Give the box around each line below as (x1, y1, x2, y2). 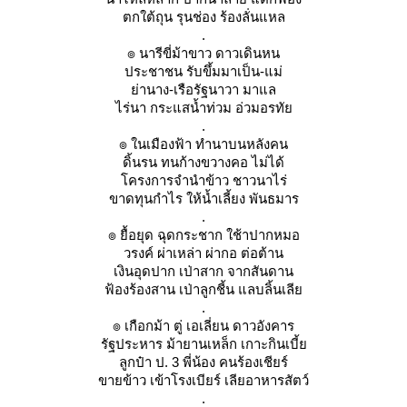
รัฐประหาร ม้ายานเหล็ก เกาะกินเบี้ (100, 336, 307, 352)
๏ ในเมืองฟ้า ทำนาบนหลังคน (119, 136, 288, 152)
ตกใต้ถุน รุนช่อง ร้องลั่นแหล (122, 9, 285, 25)
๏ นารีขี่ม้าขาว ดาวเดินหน (127, 45, 280, 61)
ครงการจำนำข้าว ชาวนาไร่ (120, 173, 287, 188)
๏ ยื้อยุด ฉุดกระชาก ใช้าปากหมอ (107, 227, 300, 243)
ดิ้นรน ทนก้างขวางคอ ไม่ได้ (123, 154, 284, 170)
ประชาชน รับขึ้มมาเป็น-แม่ (124, 64, 283, 79)
